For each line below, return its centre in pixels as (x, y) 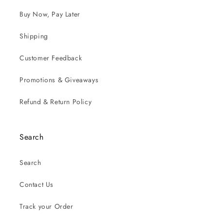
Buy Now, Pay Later (50, 14)
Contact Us (36, 184)
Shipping (34, 36)
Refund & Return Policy (56, 102)
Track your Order (46, 206)
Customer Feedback (51, 58)
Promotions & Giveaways (59, 80)
